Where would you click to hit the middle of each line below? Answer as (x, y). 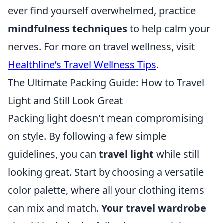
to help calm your (169, 29)
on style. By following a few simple (87, 136)
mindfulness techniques (68, 29)
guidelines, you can (53, 154)
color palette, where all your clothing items (106, 190)
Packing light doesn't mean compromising (106, 118)
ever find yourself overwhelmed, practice (102, 11)
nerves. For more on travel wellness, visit (101, 47)
